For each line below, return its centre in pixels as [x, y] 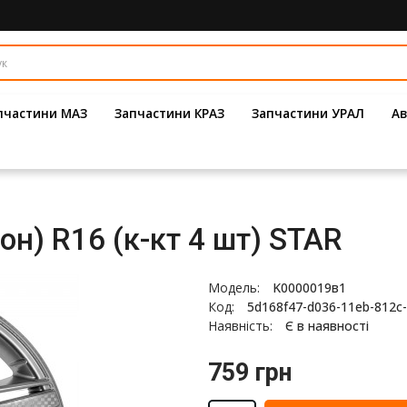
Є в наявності [327, 326]
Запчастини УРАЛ [308, 113]
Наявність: [242, 326]
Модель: [236, 288]
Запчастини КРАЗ [169, 113]
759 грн [250, 372]
